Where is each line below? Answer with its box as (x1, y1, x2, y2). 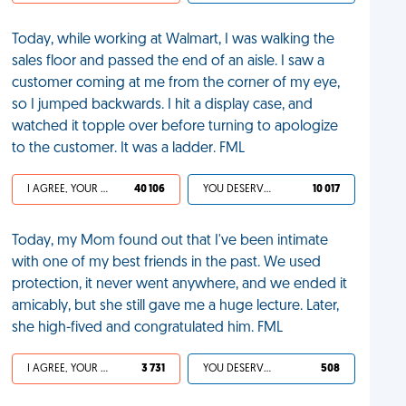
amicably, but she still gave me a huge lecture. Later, (12, 299, 340, 314)
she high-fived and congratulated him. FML (12, 321, 284, 335)
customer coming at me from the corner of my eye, (12, 76, 341, 91)
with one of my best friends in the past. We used (12, 256, 322, 270)
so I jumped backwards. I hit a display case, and (12, 98, 314, 112)
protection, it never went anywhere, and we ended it (12, 277, 348, 292)
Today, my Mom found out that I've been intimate (12, 234, 329, 248)
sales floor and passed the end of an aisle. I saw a (12, 54, 325, 69)
